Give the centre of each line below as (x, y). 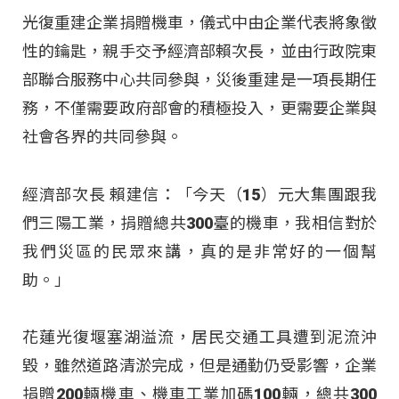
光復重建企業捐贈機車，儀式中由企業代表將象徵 (199, 23)
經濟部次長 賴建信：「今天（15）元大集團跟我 (199, 194)
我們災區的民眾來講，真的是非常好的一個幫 (199, 251)
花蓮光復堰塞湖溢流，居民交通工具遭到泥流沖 (199, 338)
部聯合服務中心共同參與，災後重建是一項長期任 (199, 80)
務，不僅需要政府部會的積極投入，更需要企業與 (199, 109)
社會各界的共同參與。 (102, 137)
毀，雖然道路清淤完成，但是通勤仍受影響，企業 (199, 366)
